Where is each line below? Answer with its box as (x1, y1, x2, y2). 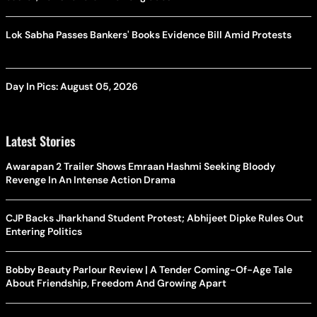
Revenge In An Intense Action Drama (6, 173, 175, 186)
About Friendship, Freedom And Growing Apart (6, 276, 226, 289)
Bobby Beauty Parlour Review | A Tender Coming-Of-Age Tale (6, 263, 292, 276)
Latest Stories (6, 131, 75, 150)
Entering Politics (6, 224, 82, 238)
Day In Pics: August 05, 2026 (6, 79, 138, 93)
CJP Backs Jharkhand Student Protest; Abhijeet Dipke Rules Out (6, 211, 304, 224)
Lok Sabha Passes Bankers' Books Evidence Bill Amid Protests (6, 28, 292, 41)
